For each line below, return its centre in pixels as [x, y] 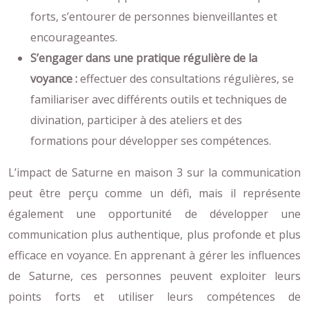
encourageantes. [74, 37]
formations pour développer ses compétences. [151, 140]
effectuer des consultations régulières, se [187, 78]
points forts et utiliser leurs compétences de [154, 296]
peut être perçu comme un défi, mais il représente [154, 193]
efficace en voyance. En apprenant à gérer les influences [154, 255]
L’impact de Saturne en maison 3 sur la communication [154, 172]
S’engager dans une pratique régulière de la [144, 58]
